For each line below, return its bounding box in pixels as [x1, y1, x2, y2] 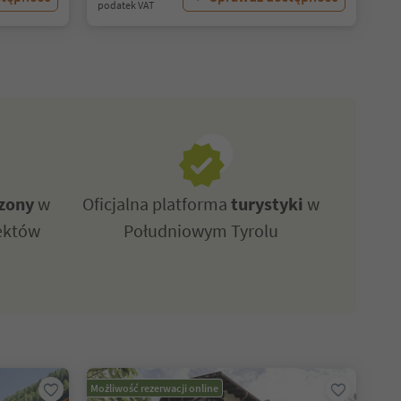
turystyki [231, 192, 308, 215]
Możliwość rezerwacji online [90, 381, 218, 395]
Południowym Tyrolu [124, 219, 279, 242]
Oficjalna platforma [82, 192, 232, 215]
